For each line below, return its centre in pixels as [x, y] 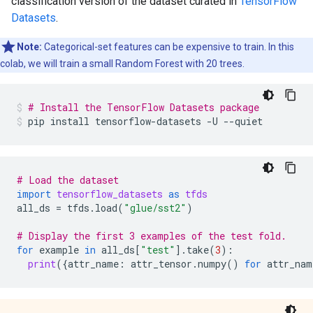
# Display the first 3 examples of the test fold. [152, 236]
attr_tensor [161, 264]
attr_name [93, 264]
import [34, 194]
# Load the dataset [68, 180]
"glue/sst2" [155, 208]
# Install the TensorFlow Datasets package [144, 107]
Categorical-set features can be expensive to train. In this [168, 47]
